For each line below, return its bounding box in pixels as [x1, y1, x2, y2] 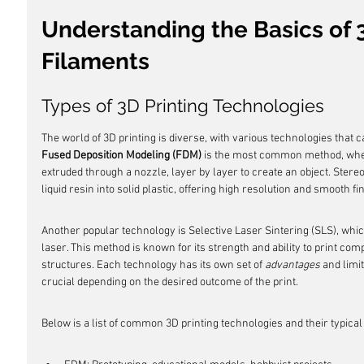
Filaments [41, 48, 149, 75]
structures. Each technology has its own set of [41, 258, 265, 272]
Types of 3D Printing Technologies [41, 95, 324, 116]
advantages [265, 258, 320, 272]
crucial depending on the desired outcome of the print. [41, 275, 298, 289]
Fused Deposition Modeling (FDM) [41, 149, 201, 162]
